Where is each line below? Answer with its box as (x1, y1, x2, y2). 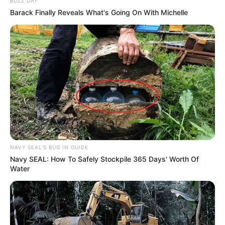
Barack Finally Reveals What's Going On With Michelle (10, 8, 188, 17)
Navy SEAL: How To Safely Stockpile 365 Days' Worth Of (10, 155, 199, 164)
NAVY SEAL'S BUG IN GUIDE (10, 144, 88, 151)
